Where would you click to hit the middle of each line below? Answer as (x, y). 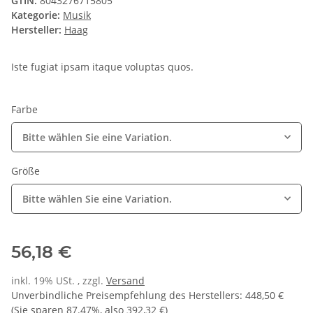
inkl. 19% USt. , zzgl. (59, 281)
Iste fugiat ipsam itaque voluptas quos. (102, 67)
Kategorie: (37, 15)
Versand (125, 281)
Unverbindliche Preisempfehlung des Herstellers (125, 296)
